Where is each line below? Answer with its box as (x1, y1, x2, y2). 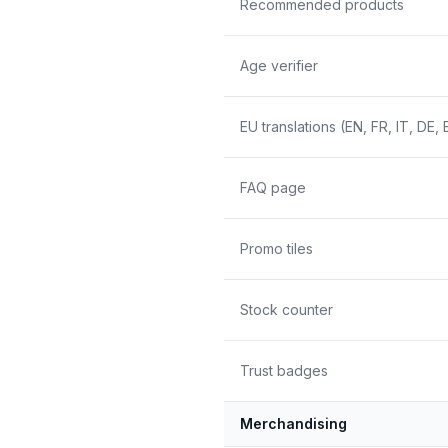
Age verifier (240, 56, 318, 74)
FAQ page (240, 178, 306, 196)
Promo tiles (240, 239, 313, 257)
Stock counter (240, 300, 333, 318)
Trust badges (240, 361, 328, 379)
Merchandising (240, 414, 347, 432)
